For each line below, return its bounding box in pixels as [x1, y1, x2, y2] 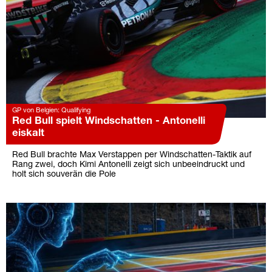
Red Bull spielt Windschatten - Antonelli [12, 117, 205, 126]
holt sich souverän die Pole [12, 171, 116, 179]
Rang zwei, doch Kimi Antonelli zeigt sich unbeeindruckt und [12, 161, 245, 169]
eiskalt [12, 129, 44, 138]
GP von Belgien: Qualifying [12, 107, 90, 114]
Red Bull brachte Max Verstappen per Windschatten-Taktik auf [12, 151, 251, 160]
